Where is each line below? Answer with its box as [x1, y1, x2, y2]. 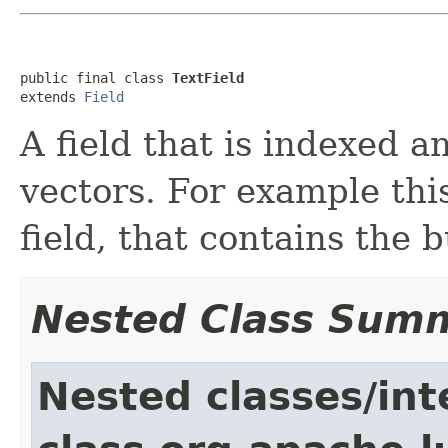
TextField [172, 69, 244, 86]
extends [20, 88, 84, 105]
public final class [20, 69, 172, 86]
